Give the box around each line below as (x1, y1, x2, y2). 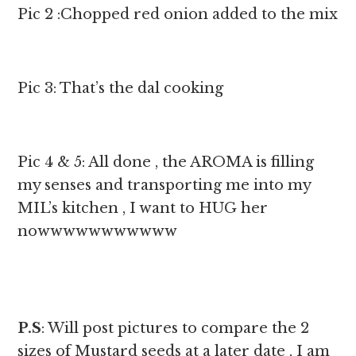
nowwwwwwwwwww (17, 222, 178, 241)
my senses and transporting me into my (17, 176, 311, 195)
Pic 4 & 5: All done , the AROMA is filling (17, 153, 315, 172)
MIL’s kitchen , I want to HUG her (17, 199, 269, 218)
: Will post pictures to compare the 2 (41, 319, 310, 338)
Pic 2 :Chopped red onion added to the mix (17, 6, 339, 24)
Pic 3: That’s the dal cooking (17, 79, 224, 98)
